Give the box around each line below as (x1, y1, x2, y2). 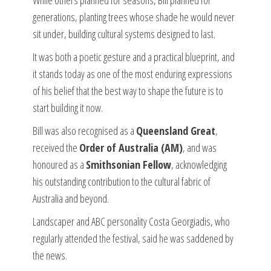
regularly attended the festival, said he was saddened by (33, 230, 233, 246)
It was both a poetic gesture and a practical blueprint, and (33, 49, 235, 64)
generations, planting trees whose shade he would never (33, 9, 235, 24)
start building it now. (33, 100, 103, 115)
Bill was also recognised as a (33, 123, 136, 138)
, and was (183, 140, 217, 155)
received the (33, 140, 79, 155)
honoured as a (33, 157, 86, 172)
